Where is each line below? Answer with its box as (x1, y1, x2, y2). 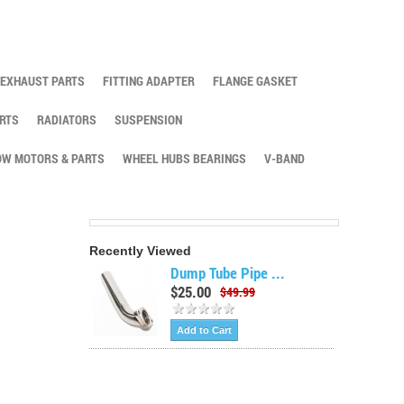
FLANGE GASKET (213, 72, 298, 89)
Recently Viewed (89, 243, 192, 258)
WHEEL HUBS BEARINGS (123, 150, 246, 167)
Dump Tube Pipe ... (170, 262, 286, 283)
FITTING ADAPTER (103, 72, 195, 89)
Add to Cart (177, 325, 233, 335)
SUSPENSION (115, 111, 182, 128)
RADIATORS (37, 111, 96, 128)
